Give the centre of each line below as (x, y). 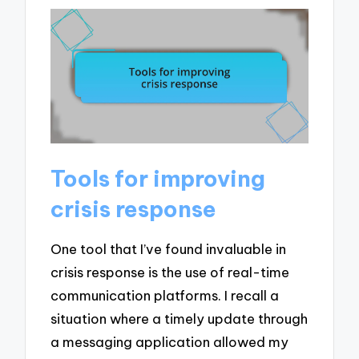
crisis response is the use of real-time (170, 272)
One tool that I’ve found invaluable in (169, 248)
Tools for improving (158, 179)
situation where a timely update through (179, 318)
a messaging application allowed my (170, 341)
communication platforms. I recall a (165, 295)
